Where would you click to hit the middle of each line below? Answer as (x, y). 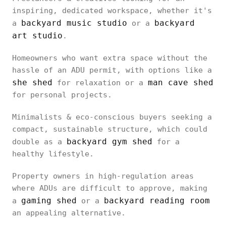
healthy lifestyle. (53, 154)
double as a (39, 142)
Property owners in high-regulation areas (103, 176)
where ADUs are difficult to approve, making (110, 188)
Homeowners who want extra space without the (110, 58)
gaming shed (49, 201)
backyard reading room (157, 201)
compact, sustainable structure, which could (110, 129)
